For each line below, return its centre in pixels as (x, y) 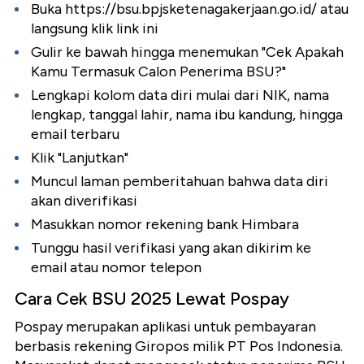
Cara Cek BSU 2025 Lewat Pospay (152, 299)
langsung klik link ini (95, 29)
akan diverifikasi (84, 201)
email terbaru (75, 134)
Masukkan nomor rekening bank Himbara (165, 225)
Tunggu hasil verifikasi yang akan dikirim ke (171, 248)
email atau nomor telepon (116, 268)
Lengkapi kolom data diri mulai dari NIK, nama (180, 95)
